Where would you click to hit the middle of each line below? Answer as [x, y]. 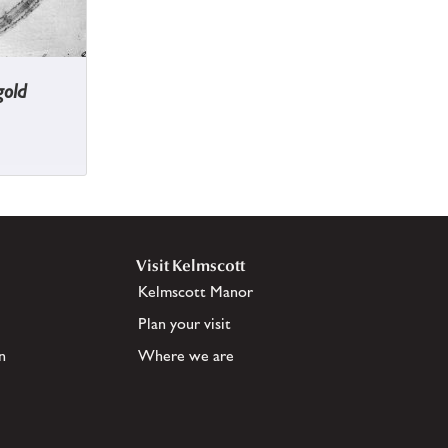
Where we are [186, 356]
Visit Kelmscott [190, 266]
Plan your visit [184, 324]
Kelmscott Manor [195, 292]
